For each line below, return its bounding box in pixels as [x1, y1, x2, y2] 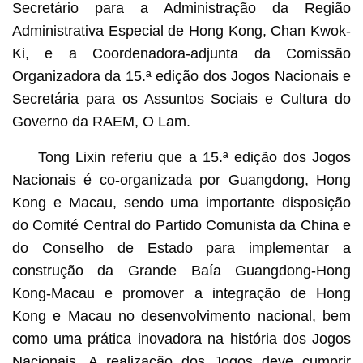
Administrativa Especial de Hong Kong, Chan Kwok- [11, 22, 352, 39]
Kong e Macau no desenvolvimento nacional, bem [11, 307, 352, 324]
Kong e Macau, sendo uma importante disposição [11, 194, 352, 211]
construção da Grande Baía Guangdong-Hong [11, 262, 352, 279]
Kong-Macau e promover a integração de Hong [11, 284, 352, 301]
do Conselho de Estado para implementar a [11, 239, 352, 256]
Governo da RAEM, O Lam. [11, 113, 190, 130]
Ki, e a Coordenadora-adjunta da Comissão [11, 45, 352, 62]
